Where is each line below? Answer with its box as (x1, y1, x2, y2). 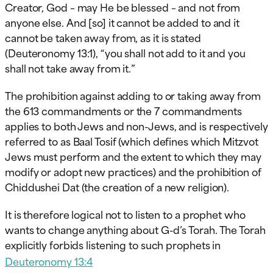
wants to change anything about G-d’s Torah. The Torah (5, 221, 266, 238)
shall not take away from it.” (5, 60, 136, 76)
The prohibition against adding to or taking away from (5, 87, 261, 104)
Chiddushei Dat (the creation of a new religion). (5, 179, 230, 195)
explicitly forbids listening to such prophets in (5, 236, 221, 253)
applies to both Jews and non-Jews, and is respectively (5, 118, 268, 134)
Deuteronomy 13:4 (5, 253, 93, 269)
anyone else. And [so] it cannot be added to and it (5, 14, 239, 30)
